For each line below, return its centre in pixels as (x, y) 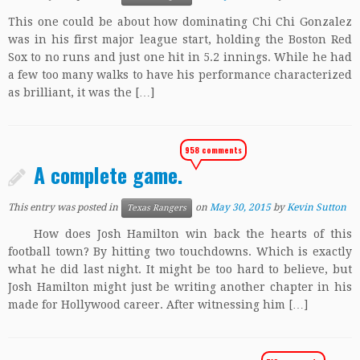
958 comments (213, 150)
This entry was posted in (64, 208)
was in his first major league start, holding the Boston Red (180, 39)
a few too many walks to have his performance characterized (180, 75)
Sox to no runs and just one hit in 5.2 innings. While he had (180, 57)
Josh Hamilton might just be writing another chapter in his (180, 287)
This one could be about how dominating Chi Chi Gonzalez (180, 22)
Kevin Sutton (317, 208)
